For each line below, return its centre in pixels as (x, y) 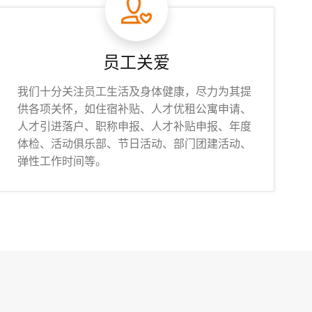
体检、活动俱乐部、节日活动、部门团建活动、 (134, 144)
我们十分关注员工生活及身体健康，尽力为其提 (134, 92)
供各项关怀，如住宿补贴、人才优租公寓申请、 (134, 109)
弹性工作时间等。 (62, 161)
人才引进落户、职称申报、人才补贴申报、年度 (134, 126)
